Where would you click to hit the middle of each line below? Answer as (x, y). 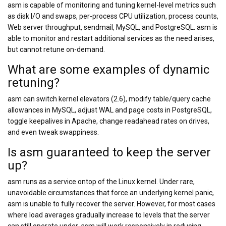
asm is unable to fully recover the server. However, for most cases (111, 204)
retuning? (34, 83)
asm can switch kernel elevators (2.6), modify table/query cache (109, 99)
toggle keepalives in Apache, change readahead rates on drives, (108, 121)
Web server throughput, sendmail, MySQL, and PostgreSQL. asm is (112, 27)
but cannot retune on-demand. (56, 50)
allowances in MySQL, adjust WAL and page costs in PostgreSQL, (110, 110)
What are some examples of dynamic (108, 70)
